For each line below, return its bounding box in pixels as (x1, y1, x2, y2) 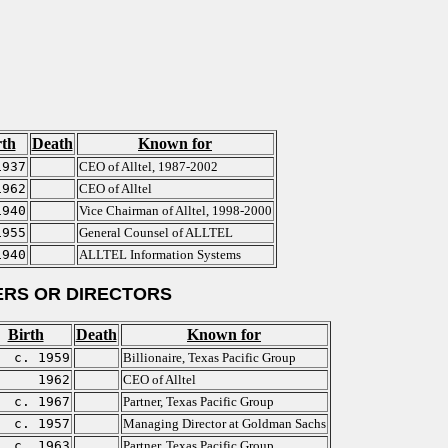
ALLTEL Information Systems (78, 247, 241, 262)
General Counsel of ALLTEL (78, 225, 233, 240)
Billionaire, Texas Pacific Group (122, 350, 296, 365)
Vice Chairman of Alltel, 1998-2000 (78, 203, 272, 218)
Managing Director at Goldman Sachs (122, 416, 326, 431)
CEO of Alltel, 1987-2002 (78, 159, 218, 174)
